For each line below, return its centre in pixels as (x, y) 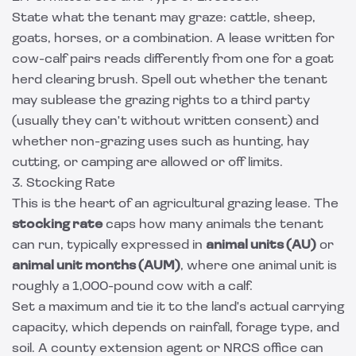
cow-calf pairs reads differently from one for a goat (173, 60)
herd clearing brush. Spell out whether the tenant (170, 80)
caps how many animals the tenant (213, 225)
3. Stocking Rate (64, 184)
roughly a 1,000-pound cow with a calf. (132, 287)
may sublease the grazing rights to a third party (161, 101)
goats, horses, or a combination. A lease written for (173, 39)
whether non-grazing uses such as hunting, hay (161, 142)
